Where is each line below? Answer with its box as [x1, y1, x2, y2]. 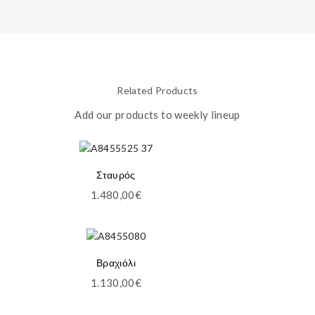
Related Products [117, 84, 198, 96]
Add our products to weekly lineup [75, 108, 240, 121]
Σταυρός [96, 169, 136, 181]
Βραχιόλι [96, 256, 136, 269]
